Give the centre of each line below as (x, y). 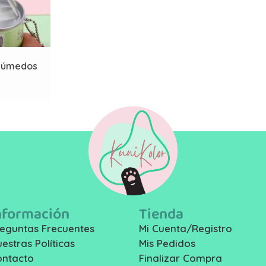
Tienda (161, 214)
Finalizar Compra (180, 258)
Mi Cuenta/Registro (186, 229)
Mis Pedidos (167, 243)
